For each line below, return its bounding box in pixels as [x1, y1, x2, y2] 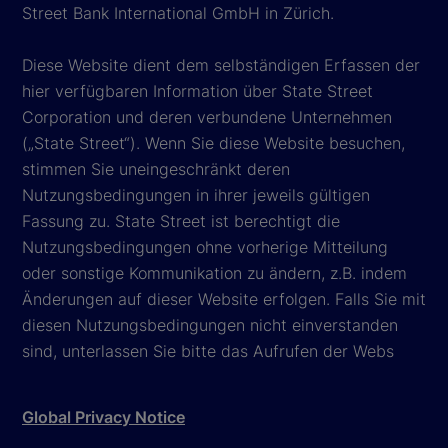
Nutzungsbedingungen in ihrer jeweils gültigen [22, 185, 370, 206]
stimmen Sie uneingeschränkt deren [22, 159, 290, 180]
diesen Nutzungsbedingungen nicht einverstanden [22, 315, 398, 336]
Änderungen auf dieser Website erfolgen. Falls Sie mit [22, 289, 426, 310]
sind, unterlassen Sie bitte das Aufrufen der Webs [22, 341, 394, 362]
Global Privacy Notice [22, 407, 185, 428]
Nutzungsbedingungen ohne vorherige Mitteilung [22, 237, 388, 258]
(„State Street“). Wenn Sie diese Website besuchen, [22, 133, 405, 154]
